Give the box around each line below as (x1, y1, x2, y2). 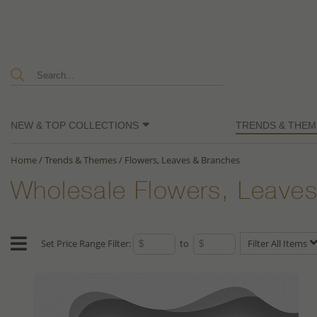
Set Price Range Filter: (41, 237, 133, 250)
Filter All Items (248, 237, 309, 250)
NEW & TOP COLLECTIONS (11, 120, 139, 132)
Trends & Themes (45, 154, 117, 167)
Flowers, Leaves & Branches (125, 154, 240, 167)
